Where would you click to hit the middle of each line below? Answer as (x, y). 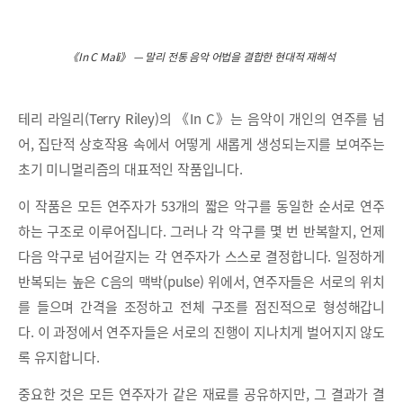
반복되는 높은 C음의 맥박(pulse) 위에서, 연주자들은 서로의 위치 (201, 281)
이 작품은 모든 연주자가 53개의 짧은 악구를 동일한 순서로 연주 (201, 206)
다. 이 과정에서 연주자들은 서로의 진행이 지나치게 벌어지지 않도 (201, 331)
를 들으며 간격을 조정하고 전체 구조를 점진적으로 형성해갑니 (201, 306)
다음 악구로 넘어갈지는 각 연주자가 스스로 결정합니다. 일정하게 (201, 256)
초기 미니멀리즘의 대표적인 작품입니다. (130, 169)
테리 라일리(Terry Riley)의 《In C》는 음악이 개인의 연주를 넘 (201, 118)
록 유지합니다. (59, 357)
